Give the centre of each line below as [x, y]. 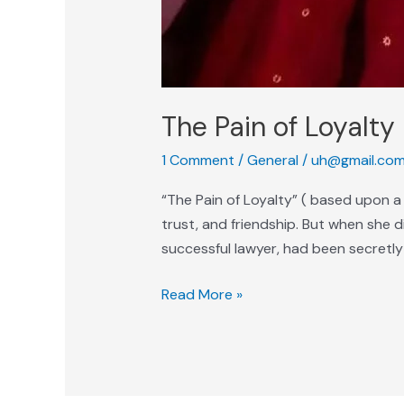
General [272, 161]
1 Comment [197, 161]
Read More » [202, 295]
